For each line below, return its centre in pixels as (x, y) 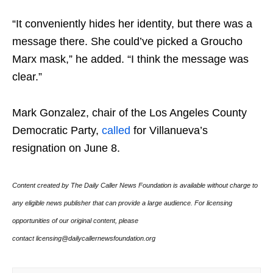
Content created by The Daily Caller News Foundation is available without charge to (135, 185)
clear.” (27, 77)
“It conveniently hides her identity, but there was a (132, 24)
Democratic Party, (57, 130)
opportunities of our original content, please (75, 221)
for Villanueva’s (169, 130)
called (116, 130)
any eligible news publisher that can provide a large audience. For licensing (122, 203)
